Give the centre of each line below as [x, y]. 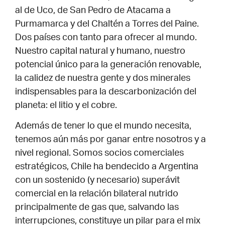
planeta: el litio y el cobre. [66, 106]
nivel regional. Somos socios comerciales [99, 154]
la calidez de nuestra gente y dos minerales [103, 79]
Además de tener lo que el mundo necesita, [103, 127]
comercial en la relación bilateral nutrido [97, 195]
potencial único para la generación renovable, [108, 65]
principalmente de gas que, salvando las [97, 208]
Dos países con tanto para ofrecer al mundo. [106, 38]
